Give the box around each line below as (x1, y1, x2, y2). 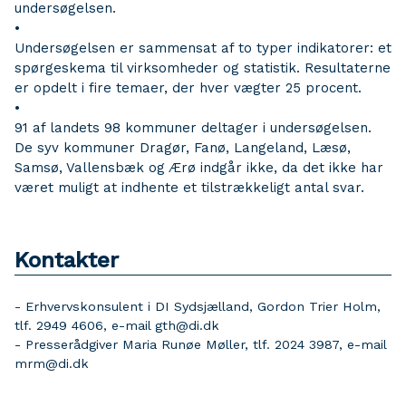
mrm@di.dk (14, 356, 89, 371)
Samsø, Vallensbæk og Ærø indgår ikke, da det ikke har (14, 159, 383, 176)
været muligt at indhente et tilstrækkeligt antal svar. (14, 179, 364, 196)
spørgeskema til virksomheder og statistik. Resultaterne (14, 60, 391, 76)
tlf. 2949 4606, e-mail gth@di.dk (14, 318, 219, 333)
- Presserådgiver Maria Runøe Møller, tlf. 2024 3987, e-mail (14, 337, 386, 352)
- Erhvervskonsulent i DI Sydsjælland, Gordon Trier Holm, (14, 299, 381, 314)
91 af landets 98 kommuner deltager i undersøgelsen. (14, 120, 372, 136)
